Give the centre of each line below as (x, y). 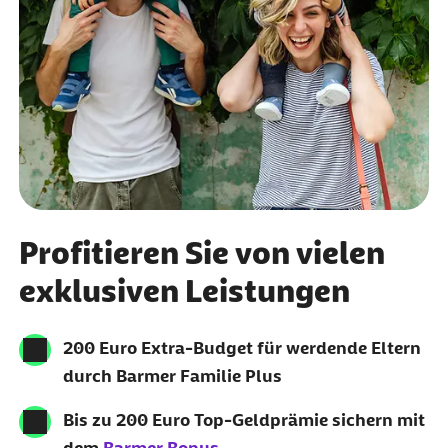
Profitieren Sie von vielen (201, 253)
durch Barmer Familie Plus (172, 376)
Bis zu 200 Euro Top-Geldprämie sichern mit (243, 420)
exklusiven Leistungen (184, 291)
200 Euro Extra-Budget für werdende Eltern (241, 348)
